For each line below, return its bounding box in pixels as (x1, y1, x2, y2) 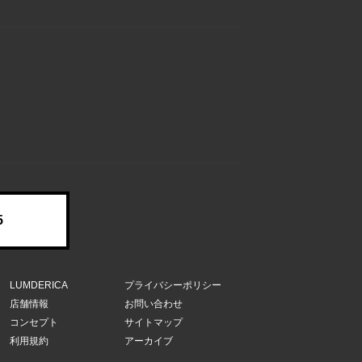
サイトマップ (124, 317, 183, 328)
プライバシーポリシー (124, 280, 221, 291)
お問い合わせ (124, 298, 183, 309)
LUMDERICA (10, 280, 68, 291)
